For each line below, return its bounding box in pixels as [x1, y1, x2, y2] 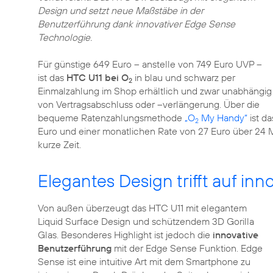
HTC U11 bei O [66, 71, 129, 83]
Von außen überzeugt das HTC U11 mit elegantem [38, 202, 247, 214]
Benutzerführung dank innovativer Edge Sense [38, 18, 235, 30]
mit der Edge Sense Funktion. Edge [112, 242, 263, 254]
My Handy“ [199, 112, 247, 124]
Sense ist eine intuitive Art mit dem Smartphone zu [38, 255, 250, 268]
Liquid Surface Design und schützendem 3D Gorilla [38, 215, 254, 227]
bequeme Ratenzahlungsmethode [38, 112, 185, 124]
